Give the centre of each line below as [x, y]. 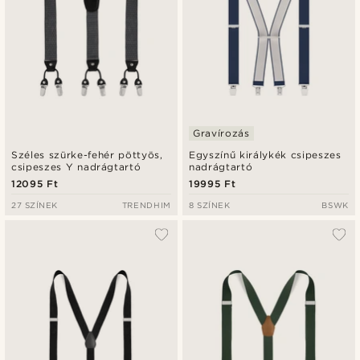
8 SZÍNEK [210, 205]
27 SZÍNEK [35, 205]
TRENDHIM [146, 205]
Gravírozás [221, 133]
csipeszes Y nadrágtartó [76, 167]
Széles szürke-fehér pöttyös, [87, 155]
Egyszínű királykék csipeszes [265, 155]
